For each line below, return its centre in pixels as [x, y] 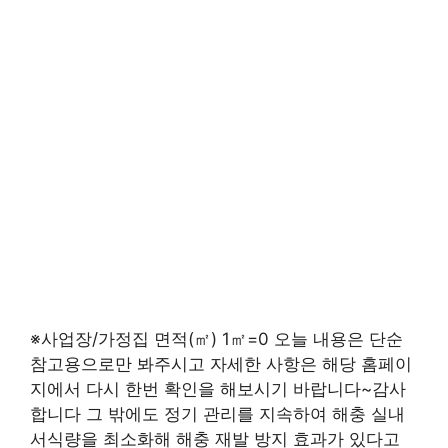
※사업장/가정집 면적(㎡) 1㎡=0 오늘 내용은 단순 [216, 338]
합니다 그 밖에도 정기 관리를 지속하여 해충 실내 [217, 413]
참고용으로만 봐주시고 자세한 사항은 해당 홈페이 [221, 363]
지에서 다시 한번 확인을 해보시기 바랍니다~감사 [218, 388]
